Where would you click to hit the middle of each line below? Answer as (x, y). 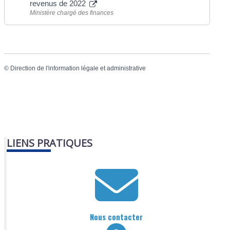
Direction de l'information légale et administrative (78, 68)
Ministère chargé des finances (72, 13)
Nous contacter (116, 217)
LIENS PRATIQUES (50, 143)
